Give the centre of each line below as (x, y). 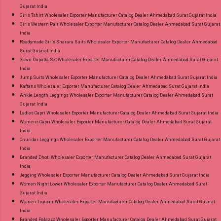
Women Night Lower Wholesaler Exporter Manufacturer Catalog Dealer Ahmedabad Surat (113, 184)
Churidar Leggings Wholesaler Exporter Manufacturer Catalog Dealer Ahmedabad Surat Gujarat (120, 140)
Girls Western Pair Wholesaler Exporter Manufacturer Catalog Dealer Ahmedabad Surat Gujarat (120, 24)
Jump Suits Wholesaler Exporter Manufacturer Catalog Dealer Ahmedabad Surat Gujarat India (119, 78)
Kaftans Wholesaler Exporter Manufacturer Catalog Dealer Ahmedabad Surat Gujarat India (114, 87)
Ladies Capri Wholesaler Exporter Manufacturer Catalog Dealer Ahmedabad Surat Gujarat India (119, 113)
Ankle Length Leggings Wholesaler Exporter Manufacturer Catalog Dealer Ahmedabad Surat (116, 95)
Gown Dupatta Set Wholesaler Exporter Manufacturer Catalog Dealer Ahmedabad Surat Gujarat (119, 60)
